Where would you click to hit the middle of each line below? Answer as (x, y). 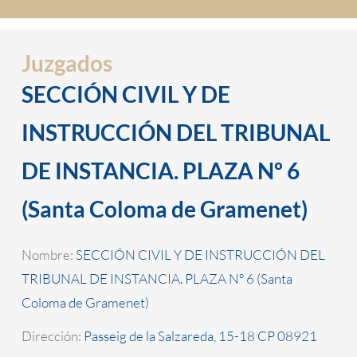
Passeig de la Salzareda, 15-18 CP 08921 (200, 336)
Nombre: (48, 255)
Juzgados (67, 63)
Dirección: (52, 336)
